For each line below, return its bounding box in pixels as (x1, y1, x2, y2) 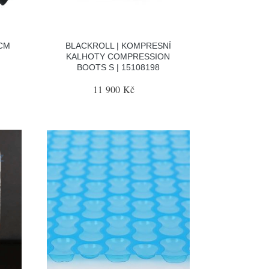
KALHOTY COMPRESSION (66, 52, 171, 61)
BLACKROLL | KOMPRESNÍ (65, 41, 171, 50)
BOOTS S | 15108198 (76, 62, 160, 72)
